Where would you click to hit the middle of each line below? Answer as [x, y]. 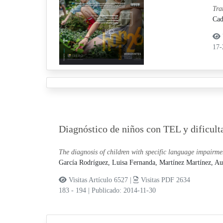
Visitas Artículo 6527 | [100, 180]
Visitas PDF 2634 [164, 180]
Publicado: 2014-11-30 [123, 190]
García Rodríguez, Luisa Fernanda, [109, 162]
